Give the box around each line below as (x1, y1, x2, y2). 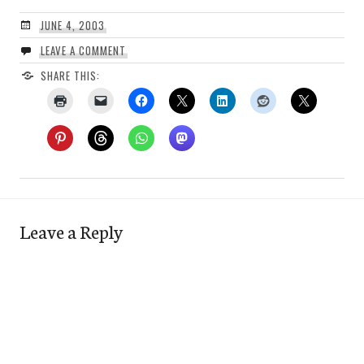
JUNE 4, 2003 (40, 16, 105, 33)
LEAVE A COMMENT (40, 41, 126, 58)
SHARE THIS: (40, 67, 100, 84)
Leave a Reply (19, 217, 123, 244)
